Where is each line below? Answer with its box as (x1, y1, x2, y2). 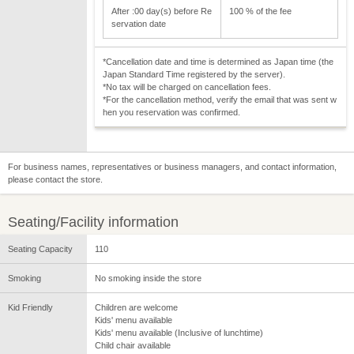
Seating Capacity (8, 244, 73, 254)
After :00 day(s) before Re (111, 6, 212, 17)
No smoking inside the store (95, 273, 201, 284)
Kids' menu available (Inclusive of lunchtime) (95, 328, 263, 338)
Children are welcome (95, 303, 178, 313)
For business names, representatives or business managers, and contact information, (8, 162, 337, 172)
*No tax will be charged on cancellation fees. (103, 82, 271, 92)
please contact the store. (8, 175, 103, 185)
